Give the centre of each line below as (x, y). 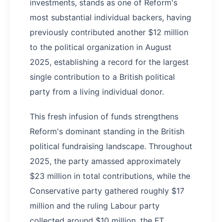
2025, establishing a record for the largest (109, 62)
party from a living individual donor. (97, 92)
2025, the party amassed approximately (105, 161)
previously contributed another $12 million (109, 32)
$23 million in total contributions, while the (110, 176)
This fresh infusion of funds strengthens (104, 117)
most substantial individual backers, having (111, 18)
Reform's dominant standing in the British (107, 132)
